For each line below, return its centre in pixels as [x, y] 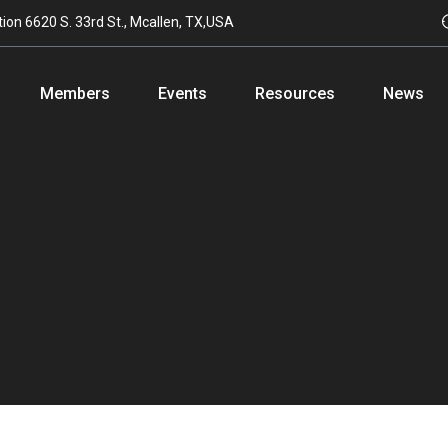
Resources [295, 94]
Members [75, 94]
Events [183, 94]
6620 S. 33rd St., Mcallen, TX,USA [129, 22]
